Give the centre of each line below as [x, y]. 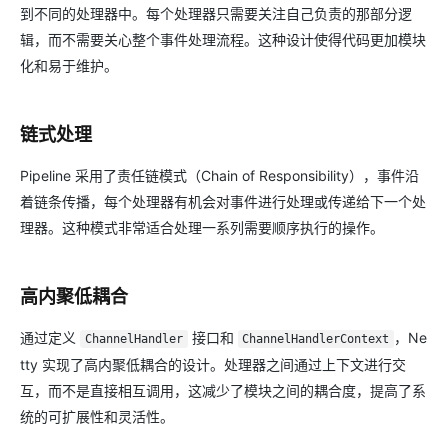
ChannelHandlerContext [316, 339]
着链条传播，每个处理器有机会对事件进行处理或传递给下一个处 [223, 201]
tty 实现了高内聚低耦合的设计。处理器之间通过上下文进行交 [213, 364]
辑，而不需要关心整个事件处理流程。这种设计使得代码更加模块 [223, 39]
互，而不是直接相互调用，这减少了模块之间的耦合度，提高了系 [223, 390]
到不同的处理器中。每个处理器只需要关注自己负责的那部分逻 [216, 13]
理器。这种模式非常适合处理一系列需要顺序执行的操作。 [202, 227]
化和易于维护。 [69, 65]
